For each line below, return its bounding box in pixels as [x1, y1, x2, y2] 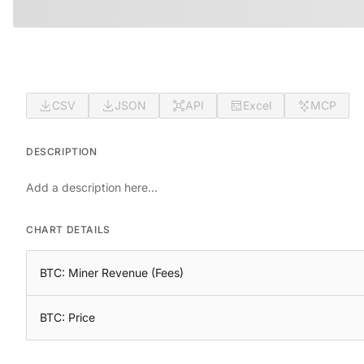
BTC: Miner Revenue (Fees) [40, 266, 184, 279]
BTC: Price [40, 310, 95, 324]
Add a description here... [26, 180, 158, 194]
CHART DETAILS [26, 223, 110, 236]
